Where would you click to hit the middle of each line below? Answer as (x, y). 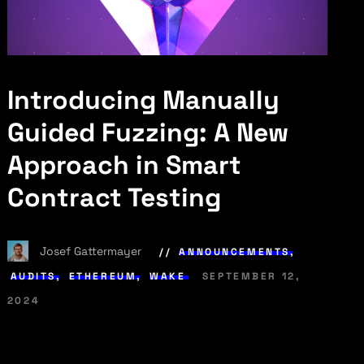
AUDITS (33, 277)
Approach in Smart (124, 165)
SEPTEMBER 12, (251, 277)
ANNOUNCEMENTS (234, 252)
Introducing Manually (143, 100)
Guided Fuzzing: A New (147, 132)
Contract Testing (114, 197)
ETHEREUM (103, 277)
